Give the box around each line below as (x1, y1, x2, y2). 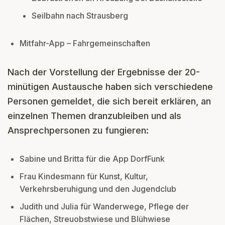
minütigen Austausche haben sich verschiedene (8, 81, 213, 92)
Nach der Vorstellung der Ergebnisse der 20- (8, 66, 200, 77)
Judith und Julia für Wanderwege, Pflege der (20, 201, 189, 211)
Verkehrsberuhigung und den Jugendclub (20, 183, 176, 194)
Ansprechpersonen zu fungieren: (8, 125, 151, 136)
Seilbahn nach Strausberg (32, 10, 128, 21)
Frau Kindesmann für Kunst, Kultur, (20, 171, 148, 181)
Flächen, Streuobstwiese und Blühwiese (20, 213, 170, 224)
